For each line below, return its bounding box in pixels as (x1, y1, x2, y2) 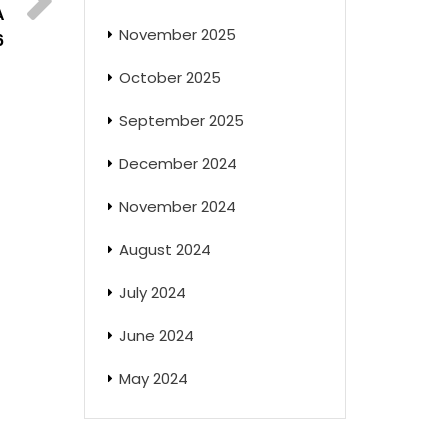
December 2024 (118, 153, 237, 174)
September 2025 (118, 110, 244, 131)
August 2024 (118, 239, 211, 260)
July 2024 (118, 282, 186, 303)
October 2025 (118, 67, 221, 88)
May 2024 (118, 368, 188, 389)
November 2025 (118, 24, 236, 45)
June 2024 (118, 325, 194, 346)
